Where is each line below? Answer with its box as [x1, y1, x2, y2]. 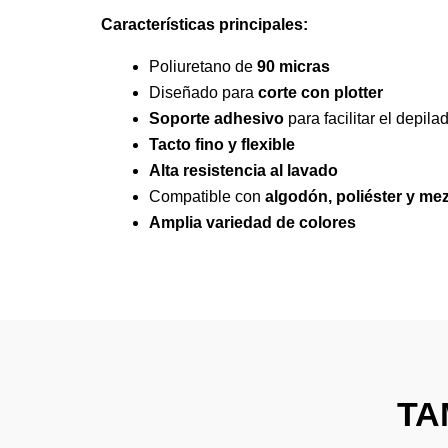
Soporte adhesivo [148, 109, 284, 127]
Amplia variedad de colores [148, 213, 356, 231]
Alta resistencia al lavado [148, 161, 338, 179]
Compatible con [148, 187, 265, 205]
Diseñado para [148, 83, 258, 101]
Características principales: [100, 15, 308, 33]
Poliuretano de [148, 57, 257, 75]
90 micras [256, 57, 330, 75]
